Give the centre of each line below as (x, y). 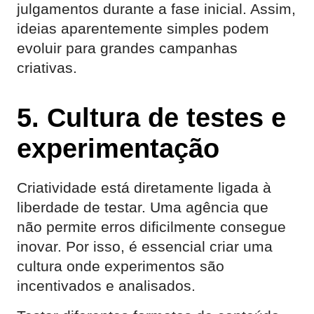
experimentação (118, 148)
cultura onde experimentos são (121, 266)
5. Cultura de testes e (151, 117)
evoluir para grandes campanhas (127, 48)
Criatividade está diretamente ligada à (144, 187)
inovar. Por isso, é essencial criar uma (145, 246)
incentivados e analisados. (106, 286)
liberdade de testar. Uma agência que (143, 207)
